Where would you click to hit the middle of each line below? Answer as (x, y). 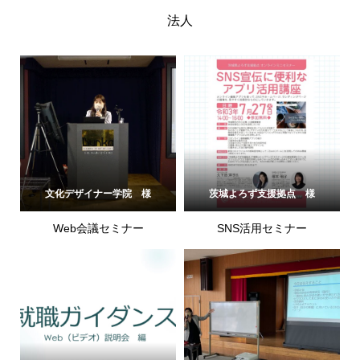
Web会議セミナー (98, 228)
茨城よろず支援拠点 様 (262, 193)
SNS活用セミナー (262, 228)
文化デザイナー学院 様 (98, 193)
